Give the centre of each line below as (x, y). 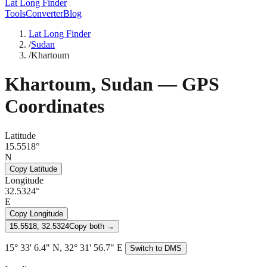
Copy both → (92, 226)
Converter (44, 13)
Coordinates (55, 106)
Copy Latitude (33, 169)
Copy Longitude (36, 213)
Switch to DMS (156, 248)
